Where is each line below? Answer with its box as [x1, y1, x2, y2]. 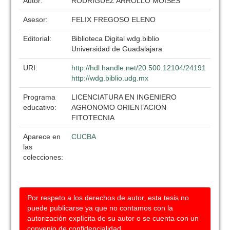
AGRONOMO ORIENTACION [71, 103, 167, 111]
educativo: [23, 103, 59, 111]
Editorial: [23, 34, 54, 43]
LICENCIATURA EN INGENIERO [71, 93, 177, 101]
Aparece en [23, 132, 61, 141]
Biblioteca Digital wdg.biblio [71, 34, 160, 43]
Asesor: [23, 15, 50, 24]
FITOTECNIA [71, 113, 115, 122]
